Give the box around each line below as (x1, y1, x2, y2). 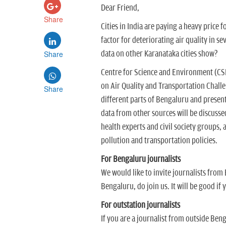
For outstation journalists (100, 200, 180, 210)
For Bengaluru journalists (100, 154, 181, 164)
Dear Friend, (100, 3, 141, 13)
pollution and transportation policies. (100, 136, 219, 146)
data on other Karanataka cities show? (100, 49, 218, 59)
